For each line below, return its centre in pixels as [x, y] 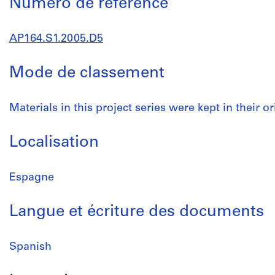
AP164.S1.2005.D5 [56, 39]
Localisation [54, 143]
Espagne [32, 178]
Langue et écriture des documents [137, 212]
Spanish [30, 247]
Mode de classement [87, 73]
